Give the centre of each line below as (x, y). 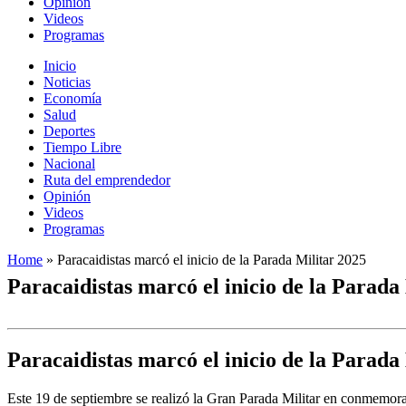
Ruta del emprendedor (107, 180)
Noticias (67, 82)
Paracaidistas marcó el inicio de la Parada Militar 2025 (212, 260)
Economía (72, 99)
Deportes (69, 131)
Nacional (69, 164)
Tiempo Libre (82, 148)
